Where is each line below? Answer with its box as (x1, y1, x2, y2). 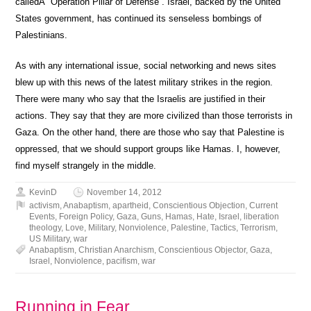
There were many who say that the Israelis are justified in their (15, 94, 266, 104)
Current (249, 201, 278, 210)
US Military (29, 234, 70, 244)
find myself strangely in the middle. (15, 160, 157, 171)
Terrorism (240, 223, 276, 233)
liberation (244, 212, 280, 221)
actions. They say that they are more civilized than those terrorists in (15, 110, 293, 121)
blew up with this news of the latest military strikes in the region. (15, 77, 274, 87)
